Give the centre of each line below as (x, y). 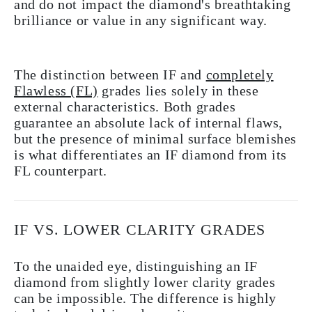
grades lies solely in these (178, 90)
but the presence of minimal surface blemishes (156, 138)
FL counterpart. (61, 170)
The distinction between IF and (110, 74)
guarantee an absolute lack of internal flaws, (149, 122)
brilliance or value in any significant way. (141, 20)
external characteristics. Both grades (125, 106)
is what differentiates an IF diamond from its (151, 154)
